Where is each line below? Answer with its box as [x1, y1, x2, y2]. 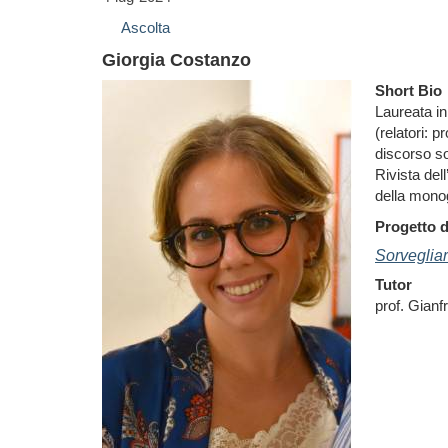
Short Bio [375, 82, 442, 99]
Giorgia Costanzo [102, 50, 251, 70]
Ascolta [121, 19, 170, 36]
